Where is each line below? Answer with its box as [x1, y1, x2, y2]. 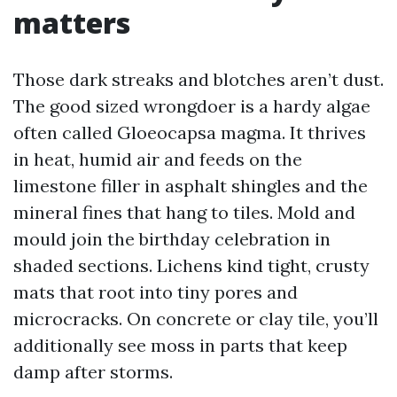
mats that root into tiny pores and [13, 281, 298, 303]
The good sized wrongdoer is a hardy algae [13, 95, 370, 117]
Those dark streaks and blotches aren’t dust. [13, 68, 384, 90]
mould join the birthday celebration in [13, 228, 331, 250]
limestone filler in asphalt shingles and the [13, 175, 368, 197]
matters [13, 4, 130, 42]
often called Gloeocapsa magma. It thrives [13, 121, 366, 144]
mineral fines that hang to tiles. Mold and [13, 201, 355, 223]
